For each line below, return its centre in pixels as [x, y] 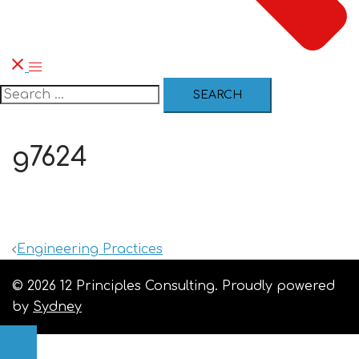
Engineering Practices [90, 249]
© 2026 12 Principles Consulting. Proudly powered [173, 286]
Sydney [57, 307]
